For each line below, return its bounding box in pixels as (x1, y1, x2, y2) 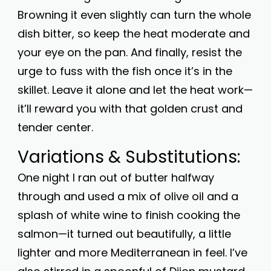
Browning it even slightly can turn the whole (18, 7, 251, 22)
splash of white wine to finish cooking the (18, 207, 240, 223)
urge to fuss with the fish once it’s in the (18, 64, 232, 79)
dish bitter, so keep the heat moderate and (18, 26, 250, 41)
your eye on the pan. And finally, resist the (18, 45, 242, 60)
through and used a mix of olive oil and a (18, 189, 238, 204)
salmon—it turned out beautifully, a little (18, 226, 231, 241)
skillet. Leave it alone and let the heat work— (18, 82, 253, 97)
